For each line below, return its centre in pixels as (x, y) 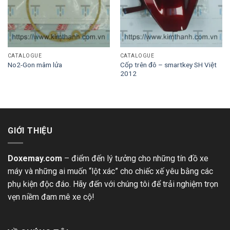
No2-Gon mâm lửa (35, 65)
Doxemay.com (35, 159)
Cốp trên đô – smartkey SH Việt (168, 64)
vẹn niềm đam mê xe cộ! (51, 197)
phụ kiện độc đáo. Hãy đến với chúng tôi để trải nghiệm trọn (113, 184)
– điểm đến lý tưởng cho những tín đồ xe (135, 159)
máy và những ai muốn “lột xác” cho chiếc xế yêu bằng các (110, 171)
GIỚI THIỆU (31, 130)
